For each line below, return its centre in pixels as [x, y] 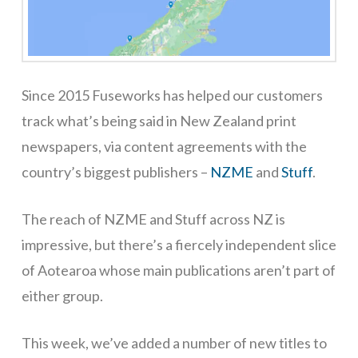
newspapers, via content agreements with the [164, 146]
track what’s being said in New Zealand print [159, 120]
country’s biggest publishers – [115, 171]
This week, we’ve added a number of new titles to [174, 342]
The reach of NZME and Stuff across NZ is [153, 219]
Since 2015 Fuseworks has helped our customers [172, 95]
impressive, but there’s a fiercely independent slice [179, 244]
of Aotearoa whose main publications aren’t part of [178, 270]
